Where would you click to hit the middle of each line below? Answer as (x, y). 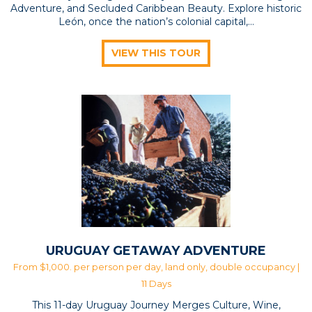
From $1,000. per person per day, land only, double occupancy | (156, 267)
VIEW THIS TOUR (156, 53)
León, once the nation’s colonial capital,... (156, 22)
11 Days (156, 284)
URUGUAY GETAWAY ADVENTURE (156, 251)
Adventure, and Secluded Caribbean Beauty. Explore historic (156, 9)
